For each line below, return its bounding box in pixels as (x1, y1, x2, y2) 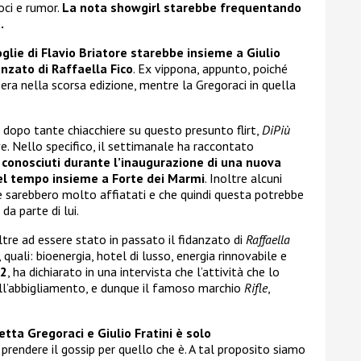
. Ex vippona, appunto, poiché (133, 60, 288, 77)
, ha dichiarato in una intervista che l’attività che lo (7, 263, 280, 280)
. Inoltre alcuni (205, 170, 282, 187)
